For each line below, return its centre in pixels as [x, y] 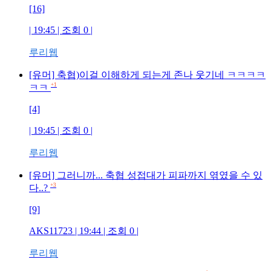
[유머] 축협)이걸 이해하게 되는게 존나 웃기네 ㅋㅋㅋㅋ [147, 75]
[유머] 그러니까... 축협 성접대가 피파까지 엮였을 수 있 [146, 175]
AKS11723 [51, 231]
